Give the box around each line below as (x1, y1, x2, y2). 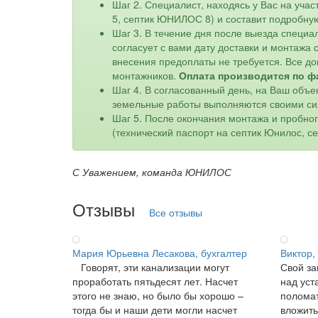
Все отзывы (149, 204, 202, 219)
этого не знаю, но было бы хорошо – (72, 287, 243, 302)
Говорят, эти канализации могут (72, 259, 229, 274)
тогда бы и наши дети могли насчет (72, 302, 237, 317)
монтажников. (112, 67, 179, 82)
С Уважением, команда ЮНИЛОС (72, 164, 231, 179)
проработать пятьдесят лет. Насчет (72, 273, 238, 288)
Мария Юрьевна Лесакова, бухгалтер (72, 245, 247, 260)
